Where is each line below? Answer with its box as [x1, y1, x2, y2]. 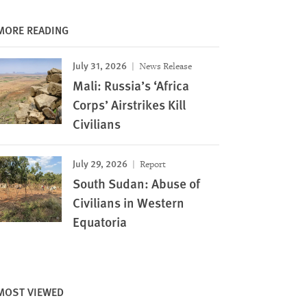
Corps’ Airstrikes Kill [72, 95, 186, 114]
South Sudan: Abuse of [72, 174, 200, 193]
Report [137, 158, 166, 170]
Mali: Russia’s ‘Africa [72, 76, 189, 95]
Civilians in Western [72, 193, 184, 212]
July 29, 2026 [72, 156, 127, 170]
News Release [136, 60, 192, 72]
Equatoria [72, 212, 127, 231]
